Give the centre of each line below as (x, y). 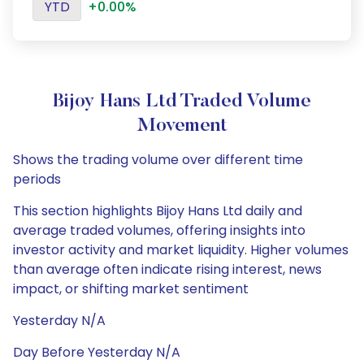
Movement (182, 126)
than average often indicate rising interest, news (167, 269)
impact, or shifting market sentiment (131, 289)
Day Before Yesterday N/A (97, 352)
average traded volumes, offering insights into (159, 230)
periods (37, 179)
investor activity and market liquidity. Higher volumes (181, 250)
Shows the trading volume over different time (158, 160)
